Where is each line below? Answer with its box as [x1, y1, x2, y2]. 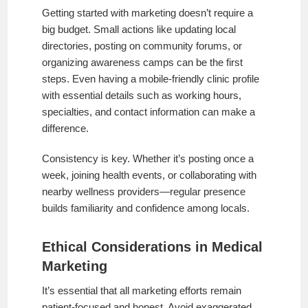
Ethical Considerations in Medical [42, 239, 263, 254]
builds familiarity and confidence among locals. [42, 201, 250, 214]
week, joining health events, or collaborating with [42, 168, 257, 181]
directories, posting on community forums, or [42, 39, 243, 52]
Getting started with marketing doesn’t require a [42, 6, 254, 19]
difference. [42, 122, 89, 134]
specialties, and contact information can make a [42, 105, 256, 118]
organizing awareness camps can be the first [42, 56, 243, 68]
